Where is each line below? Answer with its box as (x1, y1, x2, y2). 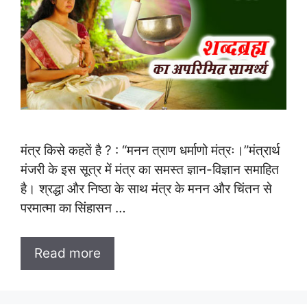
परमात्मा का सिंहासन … (21, 199, 126, 216)
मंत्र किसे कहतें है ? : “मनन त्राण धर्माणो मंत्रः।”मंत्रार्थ (21, 142, 280, 158)
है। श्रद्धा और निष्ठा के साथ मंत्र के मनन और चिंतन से (21, 180, 272, 197)
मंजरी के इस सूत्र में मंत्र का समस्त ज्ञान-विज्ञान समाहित (21, 161, 279, 177)
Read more (34, 245, 101, 262)
